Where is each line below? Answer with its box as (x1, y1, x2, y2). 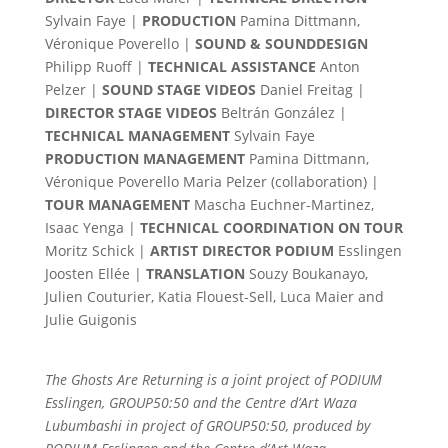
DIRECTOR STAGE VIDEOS (44, 103, 221, 122)
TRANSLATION (145, 264, 245, 283)
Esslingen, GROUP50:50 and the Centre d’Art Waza (44, 393, 357, 412)
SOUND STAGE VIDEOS (101, 80, 260, 99)
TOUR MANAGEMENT (44, 195, 194, 214)
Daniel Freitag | (259, 80, 365, 99)
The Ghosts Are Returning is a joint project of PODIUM (44, 370, 382, 389)
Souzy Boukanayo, (244, 264, 368, 283)
